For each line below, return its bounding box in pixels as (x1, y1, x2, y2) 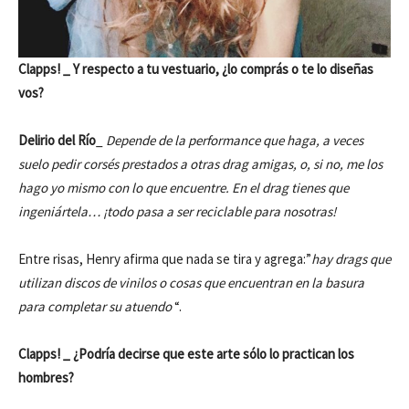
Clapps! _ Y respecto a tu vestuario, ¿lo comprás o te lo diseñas (18, 60, 373, 79)
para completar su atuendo (18, 298, 174, 316)
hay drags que (311, 250, 391, 268)
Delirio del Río (18, 131, 96, 150)
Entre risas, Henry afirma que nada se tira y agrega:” (18, 250, 311, 268)
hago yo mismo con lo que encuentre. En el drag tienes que (18, 179, 349, 197)
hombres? (18, 369, 74, 387)
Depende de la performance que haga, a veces (106, 131, 363, 150)
